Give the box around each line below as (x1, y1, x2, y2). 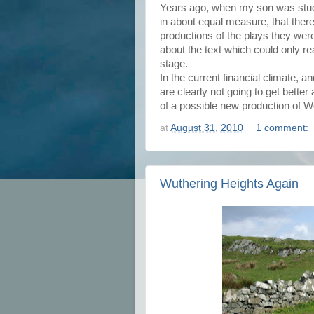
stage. (160, 57, 188, 69)
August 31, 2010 (170, 123, 243, 134)
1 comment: (255, 123, 311, 134)
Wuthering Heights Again (160, 177, 299, 191)
